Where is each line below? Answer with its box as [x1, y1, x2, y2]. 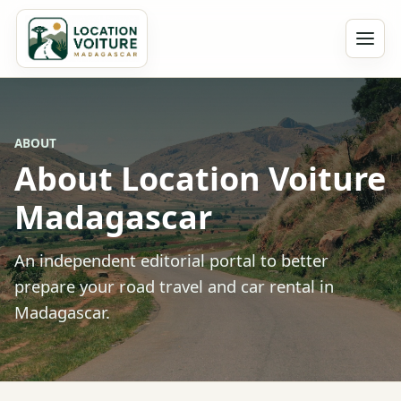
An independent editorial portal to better [14, 249, 328, 272]
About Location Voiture [14, 157, 386, 201]
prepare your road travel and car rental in [14, 275, 334, 298]
